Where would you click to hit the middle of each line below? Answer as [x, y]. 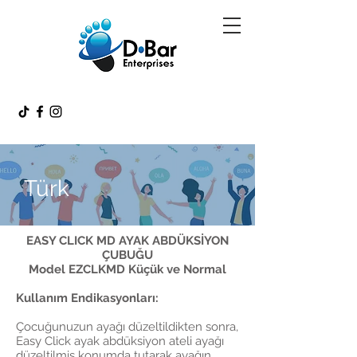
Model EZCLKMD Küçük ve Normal [127, 269]
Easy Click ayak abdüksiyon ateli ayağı [120, 341]
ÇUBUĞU [127, 255]
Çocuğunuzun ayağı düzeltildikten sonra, [127, 327]
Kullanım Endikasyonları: [87, 298]
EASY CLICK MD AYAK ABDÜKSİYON [127, 241]
